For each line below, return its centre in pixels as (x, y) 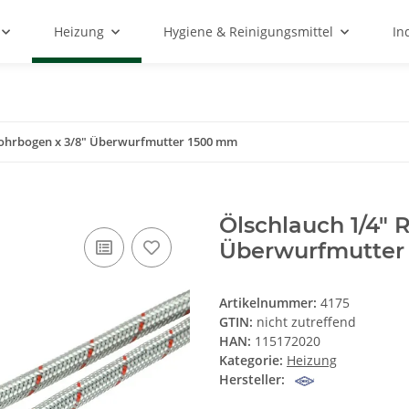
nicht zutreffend (306, 322)
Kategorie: (253, 361)
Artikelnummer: (270, 303)
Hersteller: (252, 380)
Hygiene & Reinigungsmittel (248, 31)
